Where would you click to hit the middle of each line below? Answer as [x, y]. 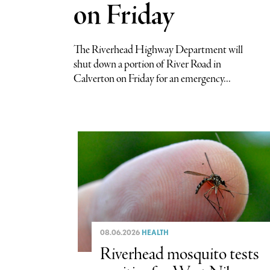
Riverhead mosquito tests [179, 254]
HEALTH [155, 232]
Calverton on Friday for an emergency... [152, 79]
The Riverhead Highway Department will [158, 50]
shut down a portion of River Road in [147, 64]
